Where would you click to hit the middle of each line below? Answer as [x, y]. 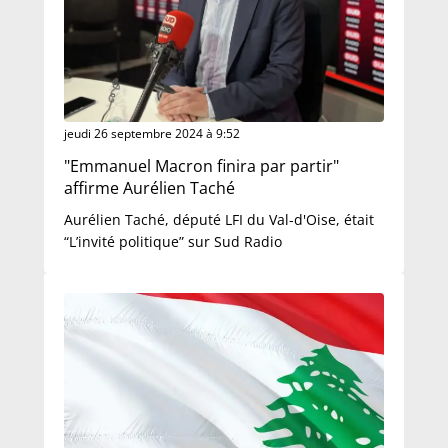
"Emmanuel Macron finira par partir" [201, 166]
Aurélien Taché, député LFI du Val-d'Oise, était [219, 219]
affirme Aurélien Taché [149, 188]
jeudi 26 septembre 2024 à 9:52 [152, 133]
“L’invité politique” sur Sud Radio [173, 241]
